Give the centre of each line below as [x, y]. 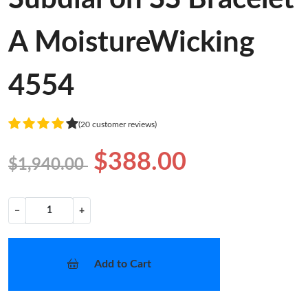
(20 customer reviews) [118, 124]
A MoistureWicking [131, 43]
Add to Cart [122, 264]
